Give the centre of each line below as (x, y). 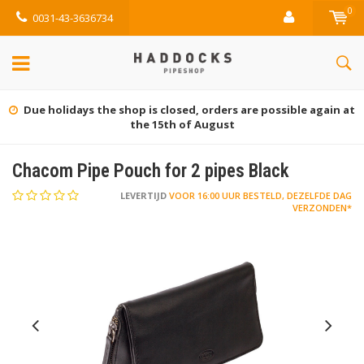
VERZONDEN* (322, 208)
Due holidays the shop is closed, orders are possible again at (189, 110)
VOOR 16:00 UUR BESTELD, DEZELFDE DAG (259, 195)
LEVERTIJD (143, 195)
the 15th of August (182, 124)
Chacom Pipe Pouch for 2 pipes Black (151, 171)
